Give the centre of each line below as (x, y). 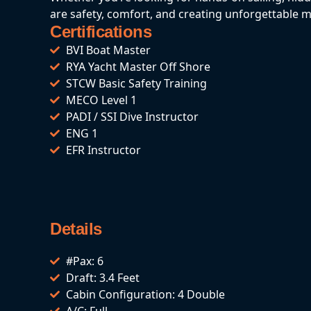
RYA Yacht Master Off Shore (138, 66)
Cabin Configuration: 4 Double (145, 294)
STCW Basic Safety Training (136, 83)
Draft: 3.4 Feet (102, 277)
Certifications (101, 31)
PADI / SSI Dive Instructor (132, 116)
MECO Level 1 (101, 100)
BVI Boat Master (108, 50)
